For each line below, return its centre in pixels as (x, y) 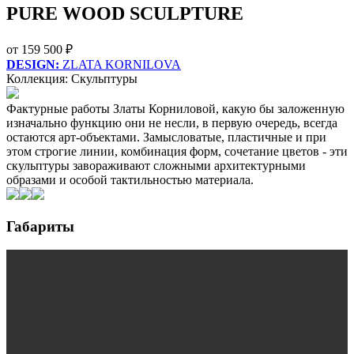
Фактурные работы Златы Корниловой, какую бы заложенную (175, 108)
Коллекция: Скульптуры (72, 78)
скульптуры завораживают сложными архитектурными (156, 165)
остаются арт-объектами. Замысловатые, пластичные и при (166, 137)
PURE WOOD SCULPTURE (125, 13)
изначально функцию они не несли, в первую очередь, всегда (172, 122)
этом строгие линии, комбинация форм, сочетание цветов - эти (177, 151)
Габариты (40, 226)
